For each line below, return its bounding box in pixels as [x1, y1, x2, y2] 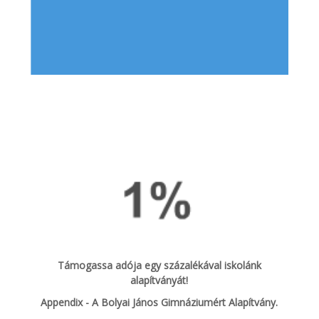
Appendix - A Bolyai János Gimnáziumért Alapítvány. [41, 296, 278, 310]
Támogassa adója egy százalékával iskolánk [57, 258, 261, 273]
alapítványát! [130, 273, 189, 288]
